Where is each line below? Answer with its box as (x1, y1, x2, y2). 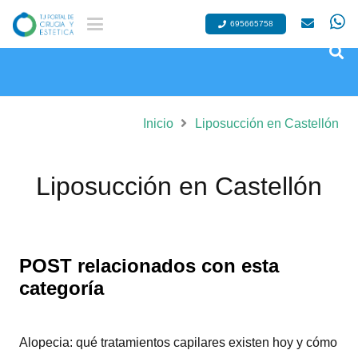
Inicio (142, 117, 173, 130)
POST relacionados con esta (19, 255, 279, 277)
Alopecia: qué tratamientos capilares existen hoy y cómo (19, 336, 337, 350)
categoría (19, 277, 104, 300)
